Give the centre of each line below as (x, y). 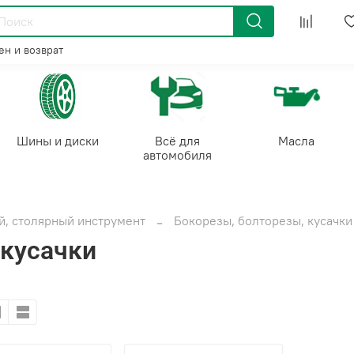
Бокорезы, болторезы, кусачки (263, 220)
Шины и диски (58, 140)
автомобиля (177, 154)
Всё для (177, 140)
